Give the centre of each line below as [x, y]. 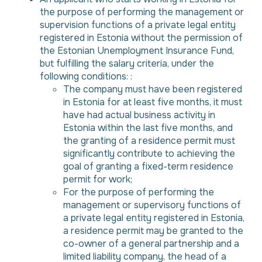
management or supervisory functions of [152, 205]
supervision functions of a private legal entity [138, 25]
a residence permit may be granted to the [153, 231]
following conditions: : [86, 76]
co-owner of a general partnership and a [151, 244]
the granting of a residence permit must [149, 141]
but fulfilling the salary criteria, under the [127, 63]
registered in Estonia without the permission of [141, 38]
